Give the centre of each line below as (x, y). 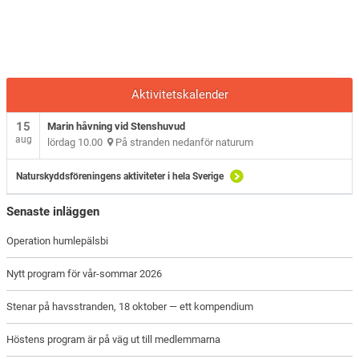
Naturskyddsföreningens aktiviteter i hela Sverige (120, 177)
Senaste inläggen (53, 212)
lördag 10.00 (78, 143)
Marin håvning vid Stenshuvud (117, 127)
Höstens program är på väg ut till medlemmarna (114, 339)
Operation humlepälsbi (58, 240)
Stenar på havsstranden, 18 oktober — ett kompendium (130, 306)
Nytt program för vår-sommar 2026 (85, 273)
